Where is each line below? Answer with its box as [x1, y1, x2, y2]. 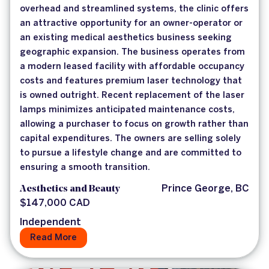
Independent [20, 218, 81, 228]
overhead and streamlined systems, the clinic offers [20, 5, 249, 14]
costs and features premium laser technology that [20, 77, 242, 86]
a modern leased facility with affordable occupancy [20, 62, 244, 71]
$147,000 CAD [20, 199, 90, 208]
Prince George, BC [162, 184, 249, 194]
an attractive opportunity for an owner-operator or [20, 19, 243, 28]
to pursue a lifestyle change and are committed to [20, 149, 241, 158]
